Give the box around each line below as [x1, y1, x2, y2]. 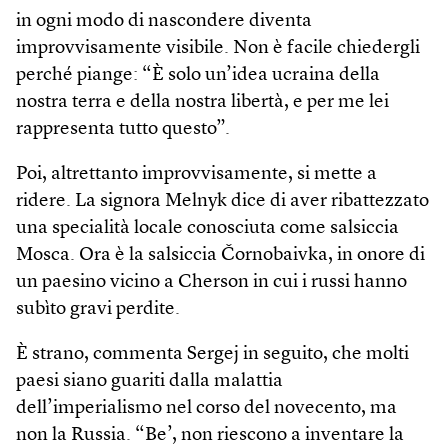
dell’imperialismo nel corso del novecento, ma [16, 398, 397, 418]
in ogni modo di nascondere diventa [16, 11, 312, 31]
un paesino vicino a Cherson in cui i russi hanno [16, 272, 407, 292]
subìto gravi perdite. [16, 299, 180, 319]
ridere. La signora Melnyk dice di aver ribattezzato [16, 191, 429, 211]
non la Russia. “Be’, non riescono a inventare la [16, 425, 404, 445]
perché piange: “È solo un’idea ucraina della [16, 65, 380, 85]
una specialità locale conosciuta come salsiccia [16, 218, 399, 238]
